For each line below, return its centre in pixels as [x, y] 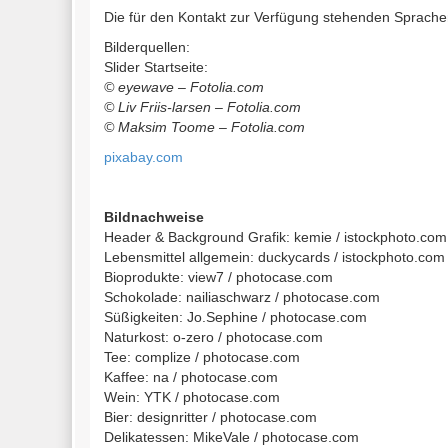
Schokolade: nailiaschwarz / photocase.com [242, 297]
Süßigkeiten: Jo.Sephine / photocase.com [235, 317]
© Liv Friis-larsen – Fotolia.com [202, 107]
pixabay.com [143, 157]
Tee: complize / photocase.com [202, 357]
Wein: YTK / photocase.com [192, 397]
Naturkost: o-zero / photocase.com [213, 337]
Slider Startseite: [156, 67]
